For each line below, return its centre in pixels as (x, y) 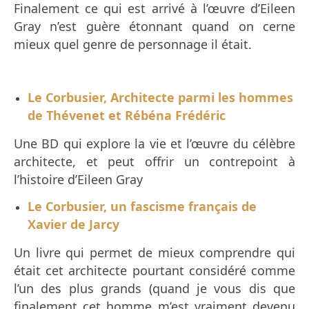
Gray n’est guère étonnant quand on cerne (154, 27)
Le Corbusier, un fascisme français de (142, 207)
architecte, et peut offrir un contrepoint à (154, 162)
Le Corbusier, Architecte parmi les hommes (160, 98)
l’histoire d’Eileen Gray (78, 180)
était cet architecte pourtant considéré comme (154, 271)
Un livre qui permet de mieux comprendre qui (154, 253)
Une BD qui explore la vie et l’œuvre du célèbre (154, 144)
